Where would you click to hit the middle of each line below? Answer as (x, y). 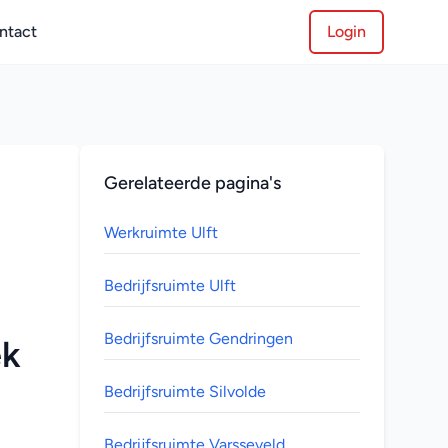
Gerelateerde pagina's (192, 183)
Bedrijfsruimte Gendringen (198, 338)
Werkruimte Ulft (161, 232)
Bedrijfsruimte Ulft (170, 285)
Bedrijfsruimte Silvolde (185, 391)
